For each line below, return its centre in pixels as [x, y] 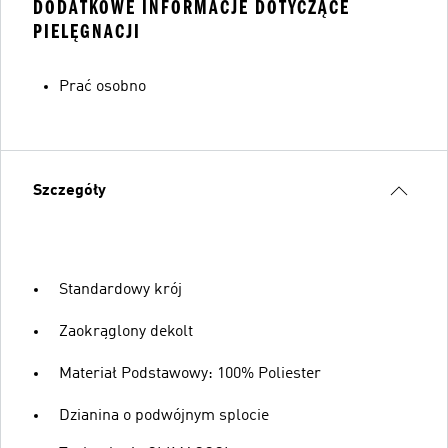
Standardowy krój [120, 289]
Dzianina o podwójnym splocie [164, 415]
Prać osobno [102, 86]
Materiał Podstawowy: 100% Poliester [190, 373]
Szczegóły [69, 190]
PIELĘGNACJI [87, 31]
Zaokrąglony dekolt [126, 331]
